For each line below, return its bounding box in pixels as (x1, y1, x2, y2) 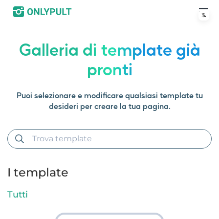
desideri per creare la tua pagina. (48, 101, 171, 111)
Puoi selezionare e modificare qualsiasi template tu (16, 90, 203, 100)
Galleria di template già (19, 38, 200, 60)
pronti (87, 58, 132, 79)
